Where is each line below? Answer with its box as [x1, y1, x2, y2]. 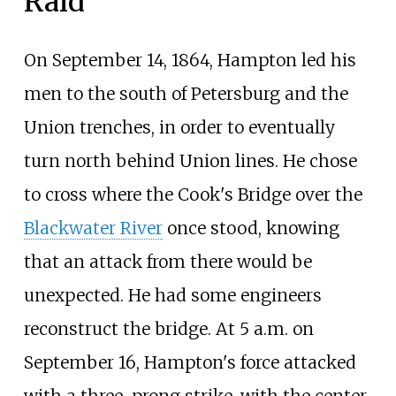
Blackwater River [23, 217, 163, 239]
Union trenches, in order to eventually [23, 116, 335, 138]
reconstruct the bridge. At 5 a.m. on [23, 317, 314, 339]
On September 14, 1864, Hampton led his [23, 49, 356, 71]
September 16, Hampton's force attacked [23, 351, 356, 373]
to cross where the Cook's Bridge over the [23, 183, 362, 205]
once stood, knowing [162, 217, 339, 239]
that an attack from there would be [23, 250, 312, 272]
